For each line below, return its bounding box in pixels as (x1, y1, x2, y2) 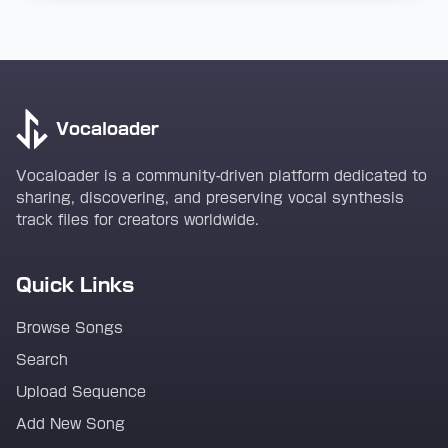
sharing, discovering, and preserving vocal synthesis (16, 191, 404, 205)
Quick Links (16, 276, 134, 294)
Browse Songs (16, 321, 123, 335)
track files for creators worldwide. (16, 213, 259, 227)
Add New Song (16, 417, 125, 431)
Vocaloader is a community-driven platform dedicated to (16, 169, 427, 183)
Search (16, 353, 68, 367)
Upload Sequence (16, 385, 146, 399)
